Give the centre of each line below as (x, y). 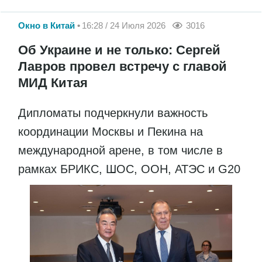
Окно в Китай (46, 25)
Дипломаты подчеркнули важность (113, 113)
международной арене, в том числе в (120, 151)
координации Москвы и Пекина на (111, 132)
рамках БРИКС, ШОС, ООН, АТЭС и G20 (131, 169)
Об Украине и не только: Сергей (119, 50)
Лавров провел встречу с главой (123, 67)
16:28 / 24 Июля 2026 (124, 25)
